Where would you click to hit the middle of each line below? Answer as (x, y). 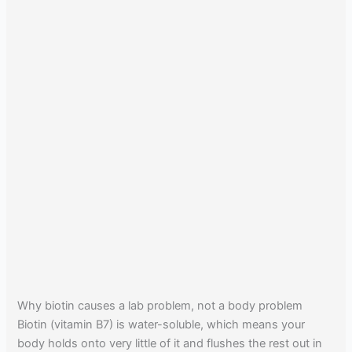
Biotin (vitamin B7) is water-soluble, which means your (161, 324)
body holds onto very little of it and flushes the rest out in (170, 343)
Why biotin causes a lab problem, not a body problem (160, 305)
